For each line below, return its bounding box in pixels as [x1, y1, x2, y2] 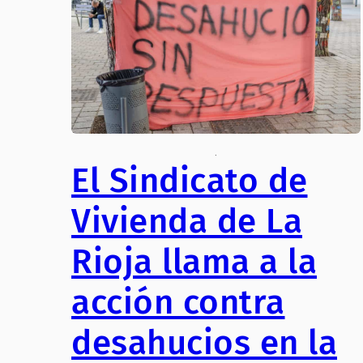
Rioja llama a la [71, 241, 317, 283]
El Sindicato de [71, 160, 308, 202]
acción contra [71, 282, 285, 323]
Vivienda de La [71, 201, 302, 242]
